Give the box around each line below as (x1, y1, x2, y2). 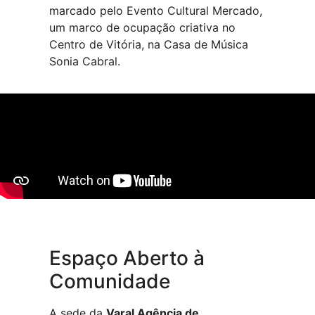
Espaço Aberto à (49, 246, 205, 271)
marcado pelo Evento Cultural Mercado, (49, 3, 262, 18)
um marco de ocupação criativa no (49, 20, 236, 34)
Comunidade (49, 269, 170, 294)
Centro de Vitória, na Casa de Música (49, 37, 248, 51)
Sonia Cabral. (49, 53, 120, 68)
